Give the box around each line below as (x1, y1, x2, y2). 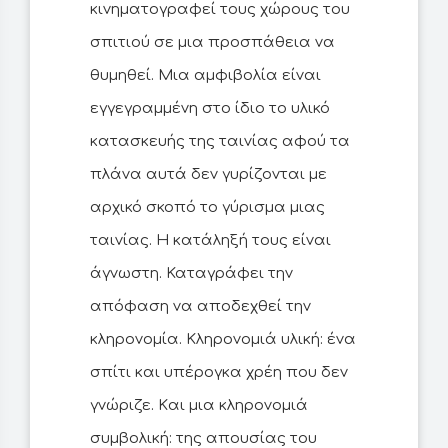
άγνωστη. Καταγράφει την (90, 265, 293, 283)
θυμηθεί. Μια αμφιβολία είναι (90, 67, 321, 85)
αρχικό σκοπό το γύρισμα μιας (90, 199, 325, 217)
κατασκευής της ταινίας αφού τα (90, 133, 350, 151)
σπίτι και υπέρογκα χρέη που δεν (90, 364, 348, 382)
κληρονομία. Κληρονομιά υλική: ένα (90, 331, 356, 349)
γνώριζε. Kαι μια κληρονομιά (90, 397, 308, 415)
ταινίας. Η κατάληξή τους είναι (90, 232, 331, 250)
